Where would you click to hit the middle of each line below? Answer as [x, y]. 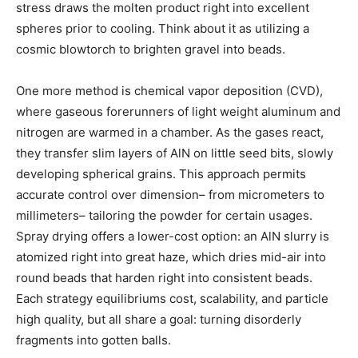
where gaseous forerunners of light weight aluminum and [178, 111]
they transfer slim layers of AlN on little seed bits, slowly [175, 153]
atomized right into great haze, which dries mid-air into [171, 257]
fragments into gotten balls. [93, 340]
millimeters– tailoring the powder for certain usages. [164, 215]
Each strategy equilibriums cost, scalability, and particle [172, 298]
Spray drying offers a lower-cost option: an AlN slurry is [173, 236]
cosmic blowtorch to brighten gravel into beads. [151, 49]
